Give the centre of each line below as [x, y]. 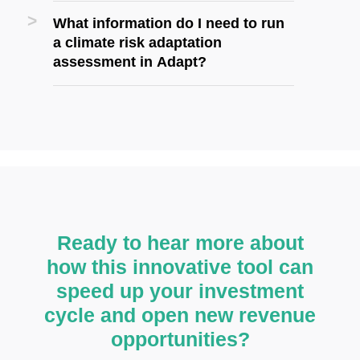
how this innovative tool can [180, 267]
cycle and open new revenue [180, 315]
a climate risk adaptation [137, 43]
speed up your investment [180, 291]
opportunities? [180, 340]
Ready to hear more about [180, 243]
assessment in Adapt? [130, 62]
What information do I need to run [169, 23]
